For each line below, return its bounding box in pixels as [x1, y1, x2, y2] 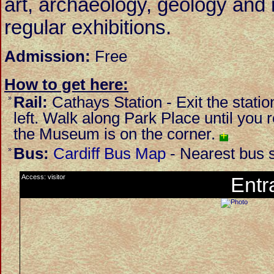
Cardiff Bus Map [53, 144, 166, 163]
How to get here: [4, 75, 128, 94]
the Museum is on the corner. [13, 125, 220, 143]
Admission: [4, 47, 91, 65]
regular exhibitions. [4, 17, 171, 39]
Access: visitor [21, 173, 65, 180]
